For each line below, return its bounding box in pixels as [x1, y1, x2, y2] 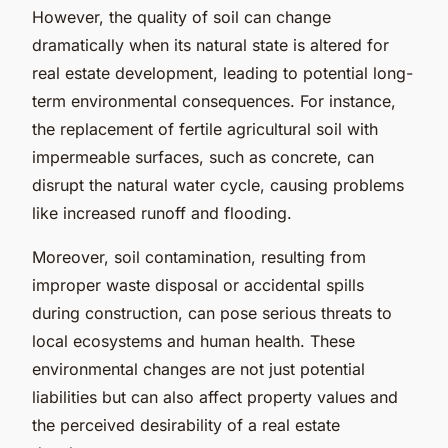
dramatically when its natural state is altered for [32, 34, 389, 55]
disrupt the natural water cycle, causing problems [32, 174, 404, 195]
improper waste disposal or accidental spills [32, 274, 364, 295]
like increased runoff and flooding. [32, 202, 292, 223]
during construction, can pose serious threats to [32, 302, 392, 323]
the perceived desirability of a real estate [32, 414, 340, 435]
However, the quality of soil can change [32, 6, 331, 27]
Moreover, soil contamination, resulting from [32, 246, 366, 267]
